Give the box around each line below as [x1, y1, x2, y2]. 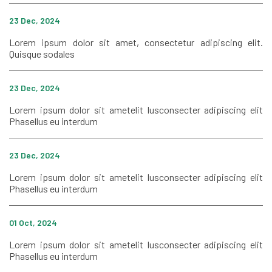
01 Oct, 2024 [9, 217, 57, 228]
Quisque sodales [9, 47, 75, 59]
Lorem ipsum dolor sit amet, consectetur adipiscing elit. [9, 36, 263, 48]
